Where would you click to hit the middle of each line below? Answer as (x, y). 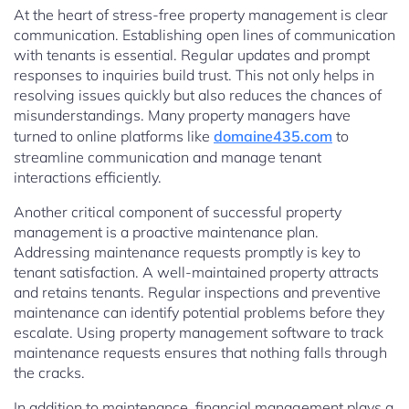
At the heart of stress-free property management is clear (201, 15)
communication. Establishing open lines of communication (204, 35)
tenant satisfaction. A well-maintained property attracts (196, 273)
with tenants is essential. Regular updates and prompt (192, 55)
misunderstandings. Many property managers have (182, 115)
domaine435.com (273, 136)
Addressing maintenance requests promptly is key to (187, 252)
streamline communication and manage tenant (168, 157)
